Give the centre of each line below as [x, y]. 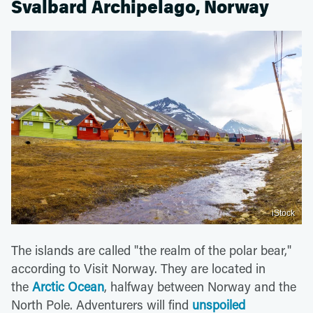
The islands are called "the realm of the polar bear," [151, 250]
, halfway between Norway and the [200, 286]
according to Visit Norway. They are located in [138, 268]
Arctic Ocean [68, 286]
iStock [283, 213]
